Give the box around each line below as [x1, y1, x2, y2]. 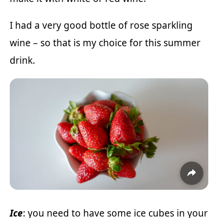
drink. [10, 54, 35, 67]
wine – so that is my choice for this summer [10, 36, 200, 49]
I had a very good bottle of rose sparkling [10, 18, 193, 32]
